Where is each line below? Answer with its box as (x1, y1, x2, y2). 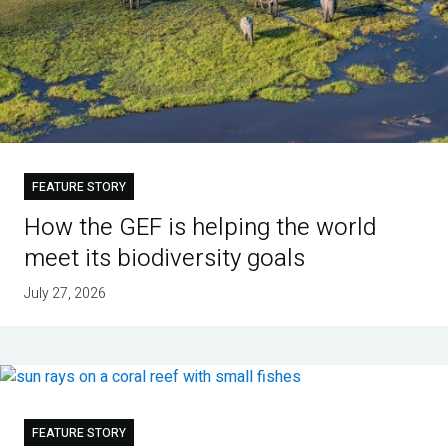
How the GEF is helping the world (23, 209, 376, 245)
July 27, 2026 (23, 282, 106, 304)
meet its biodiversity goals (23, 240, 305, 276)
